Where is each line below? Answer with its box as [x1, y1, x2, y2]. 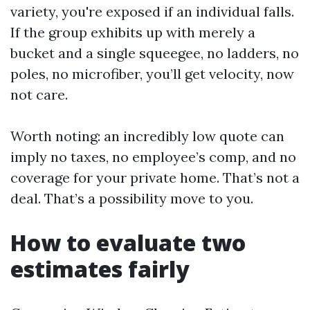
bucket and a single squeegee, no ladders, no [10, 44, 299, 62]
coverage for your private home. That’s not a [10, 169, 300, 186]
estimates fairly [10, 254, 190, 284]
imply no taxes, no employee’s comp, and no [10, 148, 296, 165]
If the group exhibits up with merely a [10, 24, 255, 41]
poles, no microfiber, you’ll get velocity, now [10, 65, 294, 82]
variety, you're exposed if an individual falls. [10, 3, 294, 20]
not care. [10, 86, 68, 103]
